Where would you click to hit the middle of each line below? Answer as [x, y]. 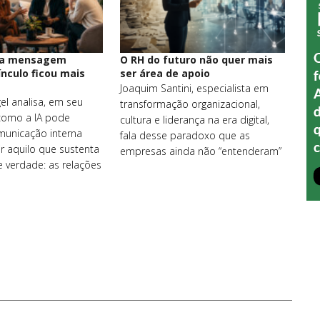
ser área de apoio [165, 73]
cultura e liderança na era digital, [195, 119]
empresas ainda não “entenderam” [201, 151]
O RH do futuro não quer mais [197, 59]
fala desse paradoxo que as [185, 135]
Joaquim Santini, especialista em [195, 88]
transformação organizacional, [190, 104]
